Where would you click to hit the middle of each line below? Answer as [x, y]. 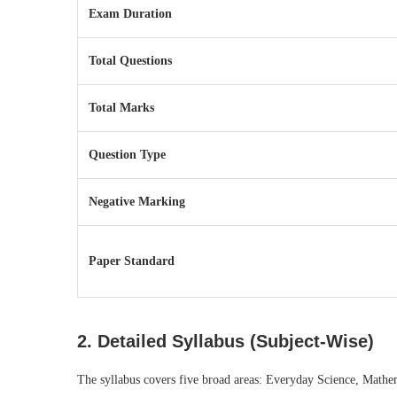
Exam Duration [130, 14]
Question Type [127, 155]
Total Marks [121, 108]
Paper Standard [132, 261]
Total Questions [130, 61]
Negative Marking [137, 202]
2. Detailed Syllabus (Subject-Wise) [226, 341]
